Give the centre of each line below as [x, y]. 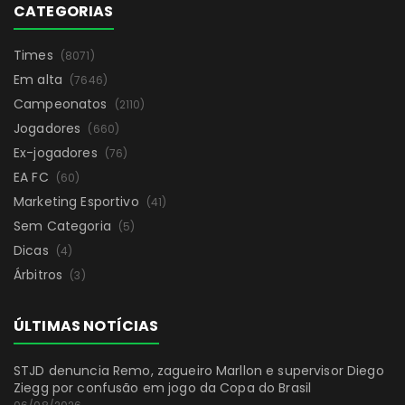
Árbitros [40, 274]
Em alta [40, 79]
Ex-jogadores [57, 152]
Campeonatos [62, 104]
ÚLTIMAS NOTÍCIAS [86, 325]
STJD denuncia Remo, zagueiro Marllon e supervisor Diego [199, 370]
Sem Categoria [64, 226]
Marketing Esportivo [78, 201]
